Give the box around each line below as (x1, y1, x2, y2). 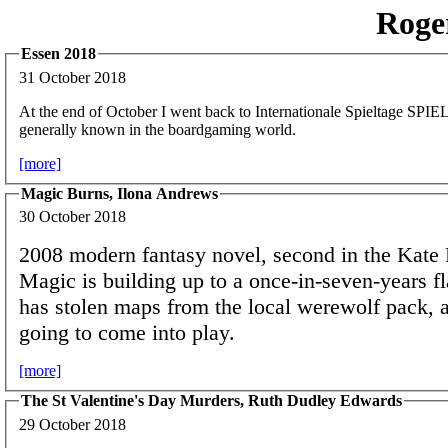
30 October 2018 (19, 208, 126, 226)
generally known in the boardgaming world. (19, 120, 296, 138)
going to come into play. (19, 320, 235, 346)
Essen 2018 (21, 45, 96, 62)
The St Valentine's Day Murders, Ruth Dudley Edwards (21, 392, 402, 410)
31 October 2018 (19, 68, 126, 86)
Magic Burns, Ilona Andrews (21, 184, 218, 202)
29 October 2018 (19, 415, 126, 433)
